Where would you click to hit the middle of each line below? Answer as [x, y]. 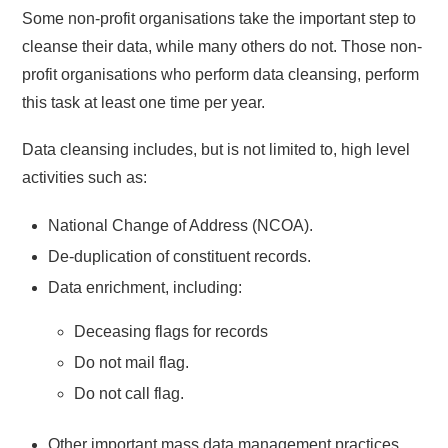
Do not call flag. [128, 394]
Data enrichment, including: [145, 287]
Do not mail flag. [131, 363]
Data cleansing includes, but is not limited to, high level [216, 150]
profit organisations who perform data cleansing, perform [221, 75]
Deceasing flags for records [170, 331]
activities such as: [85, 178]
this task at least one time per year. [144, 103]
